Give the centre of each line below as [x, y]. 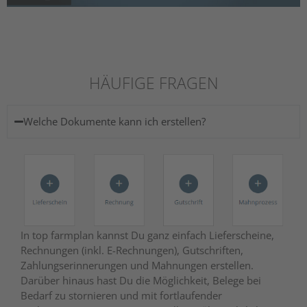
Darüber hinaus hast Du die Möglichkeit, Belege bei [141, 280]
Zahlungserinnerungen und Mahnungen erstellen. [137, 265]
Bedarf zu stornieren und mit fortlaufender [121, 295]
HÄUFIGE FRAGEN [153, 83]
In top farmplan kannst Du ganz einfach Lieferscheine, [147, 235]
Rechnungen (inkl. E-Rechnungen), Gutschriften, [132, 250]
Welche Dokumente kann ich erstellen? [115, 121]
